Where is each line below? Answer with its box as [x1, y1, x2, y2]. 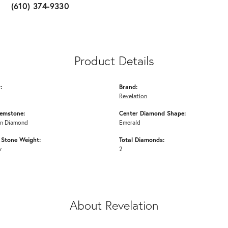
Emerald [119, 118, 140, 127]
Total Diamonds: [119, 135, 164, 144]
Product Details [74, 52, 154, 69]
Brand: [119, 82, 137, 91]
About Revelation [70, 197, 158, 214]
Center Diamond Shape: [119, 109, 186, 118]
